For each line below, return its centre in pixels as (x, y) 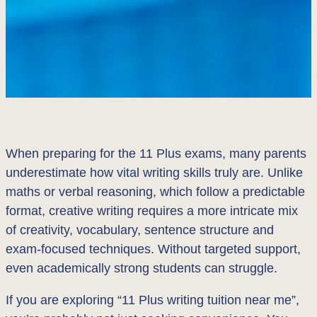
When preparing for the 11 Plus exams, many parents (156, 154)
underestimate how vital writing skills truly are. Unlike (154, 173)
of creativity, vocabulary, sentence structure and (140, 230)
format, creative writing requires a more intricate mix (152, 211)
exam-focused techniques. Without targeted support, (153, 249)
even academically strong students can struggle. (142, 268)
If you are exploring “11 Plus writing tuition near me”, (152, 300)
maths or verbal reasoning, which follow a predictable (155, 192)
